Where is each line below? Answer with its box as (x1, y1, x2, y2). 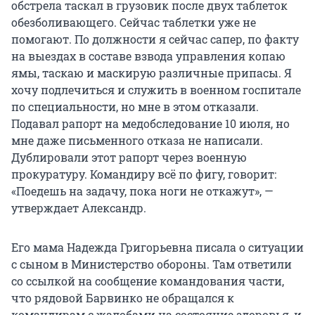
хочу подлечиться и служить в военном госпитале (11, 82, 301, 97)
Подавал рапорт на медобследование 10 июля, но (11, 115, 290, 131)
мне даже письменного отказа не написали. (11, 132, 263, 148)
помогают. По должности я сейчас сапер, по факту (11, 31, 299, 46)
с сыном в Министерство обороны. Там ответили (11, 256, 292, 271)
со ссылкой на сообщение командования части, (11, 273, 284, 288)
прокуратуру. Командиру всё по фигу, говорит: (11, 166, 276, 181)
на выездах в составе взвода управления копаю (11, 48, 285, 63)
